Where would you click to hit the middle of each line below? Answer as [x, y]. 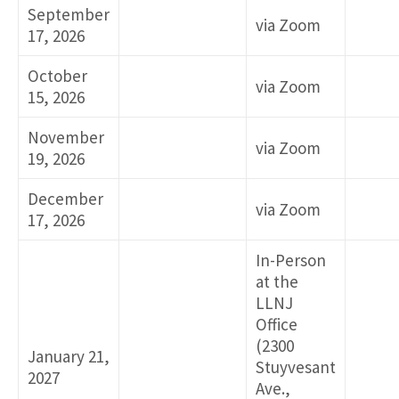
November [66, 138]
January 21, [69, 357]
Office [277, 325]
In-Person [291, 261]
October [57, 76]
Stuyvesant [296, 367]
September [69, 15]
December [65, 199]
